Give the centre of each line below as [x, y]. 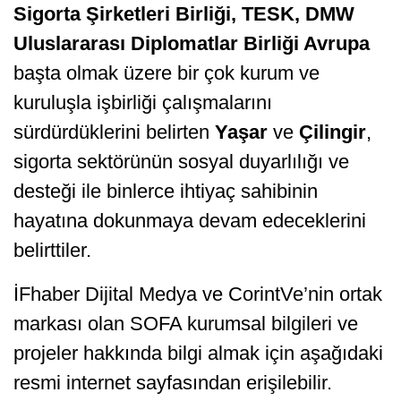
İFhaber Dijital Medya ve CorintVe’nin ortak [198, 294]
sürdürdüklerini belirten [114, 132]
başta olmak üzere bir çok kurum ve [166, 73]
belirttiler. [58, 251]
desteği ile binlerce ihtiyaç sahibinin [166, 192]
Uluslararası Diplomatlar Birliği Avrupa [192, 44]
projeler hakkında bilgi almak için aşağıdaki [198, 354]
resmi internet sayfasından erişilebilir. [173, 383]
